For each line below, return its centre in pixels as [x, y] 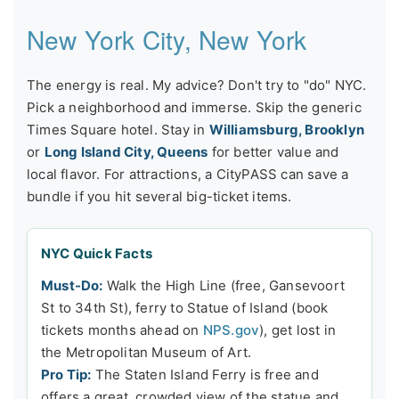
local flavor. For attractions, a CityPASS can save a [188, 175]
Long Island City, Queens [126, 152]
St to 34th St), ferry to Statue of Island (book [185, 307]
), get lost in [298, 330]
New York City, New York [167, 40]
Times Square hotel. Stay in [118, 130]
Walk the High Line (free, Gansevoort [224, 285]
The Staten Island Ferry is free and [205, 374]
